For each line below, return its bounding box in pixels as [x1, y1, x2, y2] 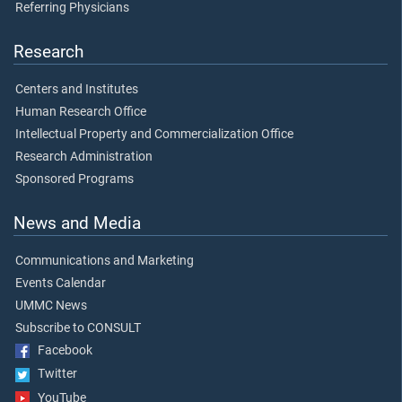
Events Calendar [15, 275, 106, 292]
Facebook [30, 343, 92, 359]
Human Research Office [15, 103, 146, 119]
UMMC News [15, 298, 87, 314]
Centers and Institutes [15, 81, 138, 97]
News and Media [13, 213, 141, 234]
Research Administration [15, 148, 153, 164]
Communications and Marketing [15, 253, 194, 269]
